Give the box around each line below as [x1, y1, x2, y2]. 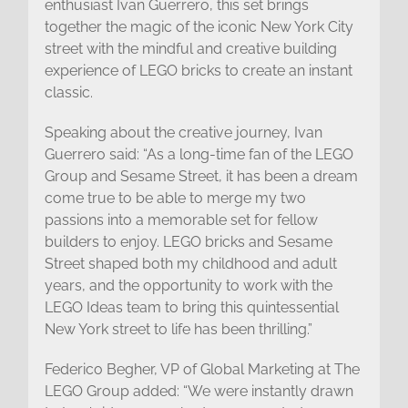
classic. [44, 83, 93, 101]
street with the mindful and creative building [44, 39, 337, 57]
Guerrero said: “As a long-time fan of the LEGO [44, 145, 353, 163]
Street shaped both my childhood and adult [44, 254, 337, 272]
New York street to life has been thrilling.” [44, 320, 312, 338]
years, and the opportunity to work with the [44, 276, 332, 294]
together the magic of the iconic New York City [44, 17, 353, 36]
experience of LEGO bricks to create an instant [44, 61, 352, 79]
